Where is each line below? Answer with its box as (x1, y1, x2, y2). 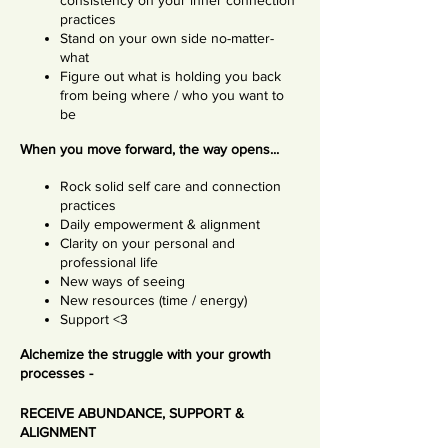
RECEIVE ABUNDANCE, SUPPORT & (20, 405, 244, 421)
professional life (60, 254, 158, 270)
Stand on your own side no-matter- (60, 30, 274, 46)
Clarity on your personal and (60, 235, 235, 251)
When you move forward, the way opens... (20, 141, 279, 157)
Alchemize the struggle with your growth (20, 346, 271, 362)
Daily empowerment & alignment (60, 216, 260, 232)
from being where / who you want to (60, 87, 284, 103)
